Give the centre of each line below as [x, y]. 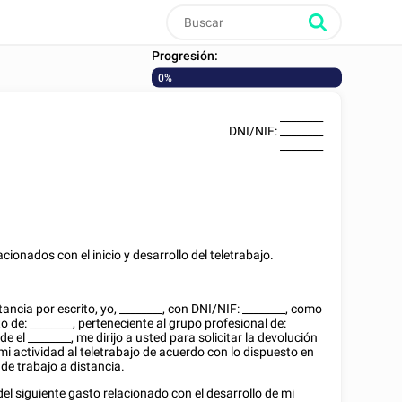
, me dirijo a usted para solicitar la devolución [195, 337]
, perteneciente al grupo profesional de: [180, 323]
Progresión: [184, 55]
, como [304, 309]
